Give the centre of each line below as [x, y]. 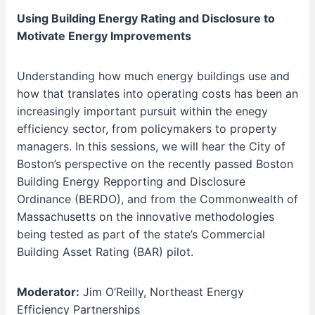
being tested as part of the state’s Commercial [141, 234]
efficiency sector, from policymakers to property [147, 129]
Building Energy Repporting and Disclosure [131, 181]
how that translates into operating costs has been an [157, 94]
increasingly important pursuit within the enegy [142, 111]
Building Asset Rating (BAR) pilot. [105, 252]
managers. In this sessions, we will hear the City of [151, 146]
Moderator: [48, 292]
